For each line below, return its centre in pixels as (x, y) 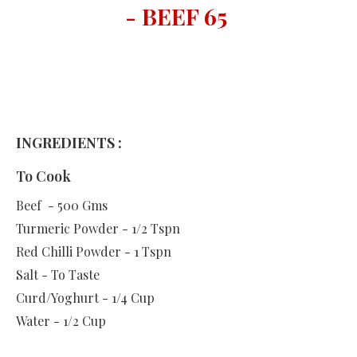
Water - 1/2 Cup (61, 321)
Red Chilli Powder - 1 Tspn (94, 252)
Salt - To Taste (58, 275)
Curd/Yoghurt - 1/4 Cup (85, 298)
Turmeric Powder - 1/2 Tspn (98, 229)
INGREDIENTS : (69, 143)
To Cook (45, 177)
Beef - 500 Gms (62, 206)
